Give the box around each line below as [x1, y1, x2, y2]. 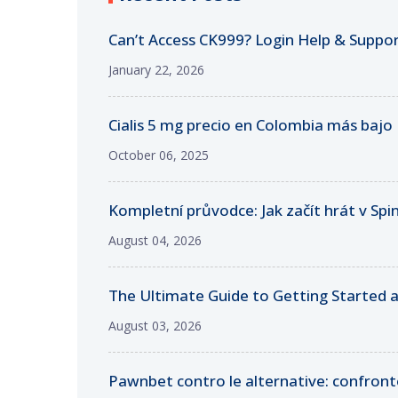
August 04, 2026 [107, 231, 202, 249]
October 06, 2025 [107, 146, 209, 163]
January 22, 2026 [107, 60, 204, 78]
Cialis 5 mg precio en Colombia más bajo [107, 114, 393, 135]
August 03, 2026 [107, 316, 202, 334]
